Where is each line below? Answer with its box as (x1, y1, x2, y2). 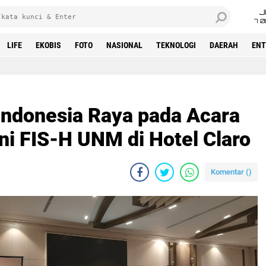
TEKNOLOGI (156, 40, 196, 50)
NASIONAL (106, 40, 142, 50)
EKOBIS (36, 40, 61, 50)
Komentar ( (211, 167, 249, 176)
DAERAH (210, 40, 238, 50)
